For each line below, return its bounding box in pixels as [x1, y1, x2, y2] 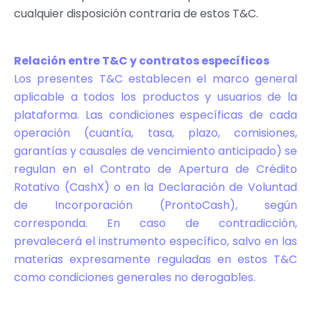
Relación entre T [14, 52, 110, 69]
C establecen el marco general [114, 70, 298, 87]
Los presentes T [14, 70, 106, 87]
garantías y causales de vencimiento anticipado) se [14, 142, 297, 159]
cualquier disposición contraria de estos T [14, 5, 239, 22]
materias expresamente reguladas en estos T [14, 251, 280, 267]
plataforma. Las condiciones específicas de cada [14, 106, 297, 123]
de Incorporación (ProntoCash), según [14, 196, 297, 213]
